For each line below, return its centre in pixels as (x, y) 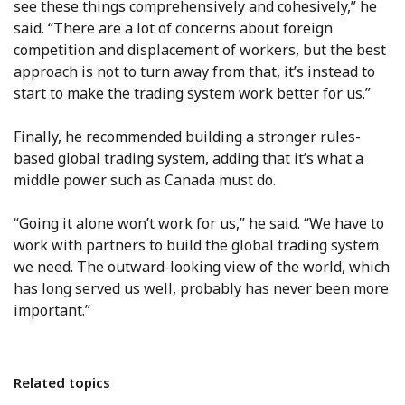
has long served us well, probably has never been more (201, 289)
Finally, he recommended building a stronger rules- (187, 137)
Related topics (62, 383)
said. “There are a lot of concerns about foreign (173, 28)
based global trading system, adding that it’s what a (188, 159)
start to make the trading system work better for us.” (192, 94)
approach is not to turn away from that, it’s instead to (194, 72)
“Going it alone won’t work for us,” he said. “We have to (199, 224)
